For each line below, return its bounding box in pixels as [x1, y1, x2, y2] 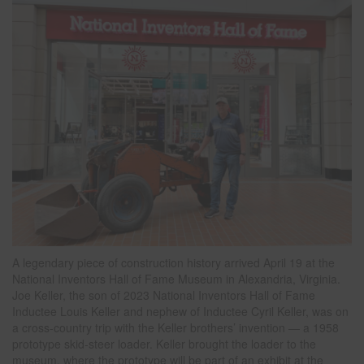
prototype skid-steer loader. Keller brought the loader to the [12, 335, 316, 352]
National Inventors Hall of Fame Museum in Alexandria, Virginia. [12, 270, 340, 287]
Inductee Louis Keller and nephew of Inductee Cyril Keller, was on [12, 302, 349, 319]
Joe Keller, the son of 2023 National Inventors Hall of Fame [12, 286, 315, 303]
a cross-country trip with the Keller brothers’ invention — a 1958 [12, 318, 339, 336]
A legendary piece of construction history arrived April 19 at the [12, 253, 335, 271]
